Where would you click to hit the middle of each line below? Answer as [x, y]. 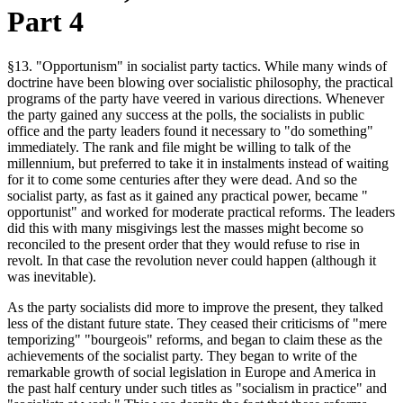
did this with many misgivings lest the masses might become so [185, 228]
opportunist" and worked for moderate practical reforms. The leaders [201, 211]
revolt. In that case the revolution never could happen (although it [192, 260]
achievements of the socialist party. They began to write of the [182, 355]
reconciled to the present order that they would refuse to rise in [184, 244]
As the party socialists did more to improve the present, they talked [195, 307]
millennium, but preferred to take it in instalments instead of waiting [198, 163]
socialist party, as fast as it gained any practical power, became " [188, 195]
